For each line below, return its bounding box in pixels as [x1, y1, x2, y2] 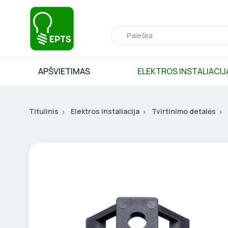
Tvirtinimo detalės [152, 106, 216, 116]
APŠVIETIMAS [38, 65, 90, 77]
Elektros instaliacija [71, 106, 139, 116]
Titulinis [29, 106, 59, 116]
